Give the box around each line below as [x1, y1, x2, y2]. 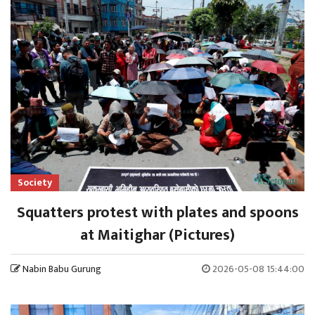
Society [18, 174, 52, 191]
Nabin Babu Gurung [22, 261, 101, 278]
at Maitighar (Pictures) [80, 222, 235, 249]
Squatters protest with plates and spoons [16, 200, 299, 226]
